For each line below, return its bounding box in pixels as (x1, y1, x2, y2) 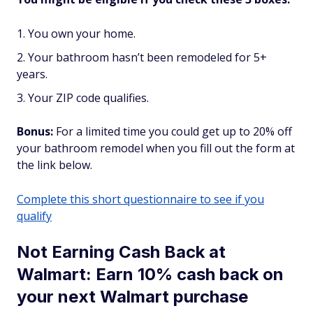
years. (17, 66, 48, 82)
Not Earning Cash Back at (17, 242, 226, 262)
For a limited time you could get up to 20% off (53, 124, 292, 139)
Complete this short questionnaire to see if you (17, 191, 264, 207)
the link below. (17, 157, 92, 173)
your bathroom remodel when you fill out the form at (17, 140, 295, 156)
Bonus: (17, 124, 53, 139)
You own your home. (28, 26, 136, 41)
